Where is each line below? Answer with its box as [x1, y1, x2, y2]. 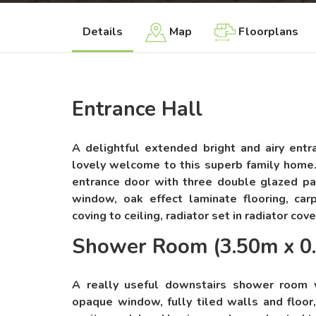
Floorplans [238, 24, 298, 39]
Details [83, 24, 123, 39]
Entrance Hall [72, 95, 202, 123]
